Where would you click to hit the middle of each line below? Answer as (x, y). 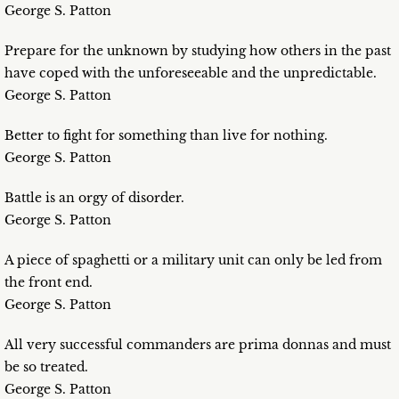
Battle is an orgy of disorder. (94, 198)
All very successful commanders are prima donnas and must (198, 345)
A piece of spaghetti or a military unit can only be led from (193, 261)
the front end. (49, 283)
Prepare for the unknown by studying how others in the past (198, 51)
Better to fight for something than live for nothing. (166, 136)
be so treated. (46, 367)
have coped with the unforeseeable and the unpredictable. (191, 73)
